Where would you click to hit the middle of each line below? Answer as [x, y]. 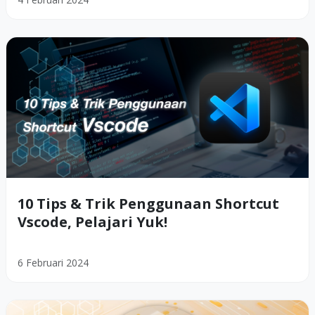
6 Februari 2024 [53, 263]
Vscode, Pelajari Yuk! [92, 222]
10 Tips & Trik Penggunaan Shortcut [148, 204]
